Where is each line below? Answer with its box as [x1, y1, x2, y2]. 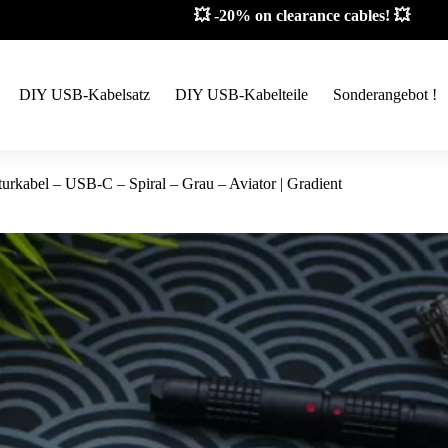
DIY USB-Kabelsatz [19, 86, 151, 103]
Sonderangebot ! [333, 86, 438, 103]
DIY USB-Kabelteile [175, 86, 309, 103]
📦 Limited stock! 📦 [194, 10, 335, 28]
